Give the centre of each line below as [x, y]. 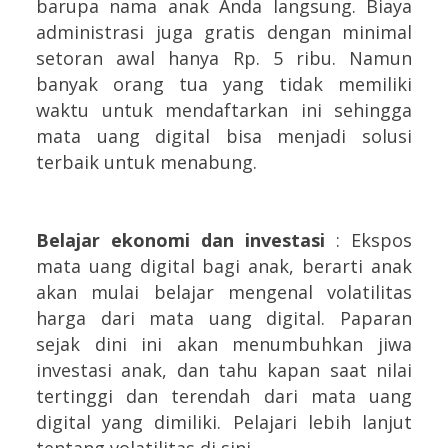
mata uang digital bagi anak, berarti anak [224, 266]
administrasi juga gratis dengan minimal [224, 32]
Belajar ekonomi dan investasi [180, 240]
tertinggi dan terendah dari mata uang [224, 396]
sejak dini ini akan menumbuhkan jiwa [224, 344]
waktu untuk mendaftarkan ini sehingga [224, 110]
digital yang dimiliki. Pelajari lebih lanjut [224, 422]
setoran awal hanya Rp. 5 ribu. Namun [224, 58]
